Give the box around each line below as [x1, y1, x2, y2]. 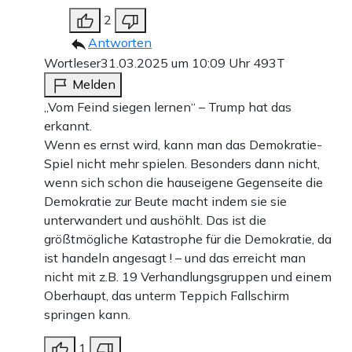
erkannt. [44, 118, 92, 134]
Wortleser [44, 55, 101, 71]
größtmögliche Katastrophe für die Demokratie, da [44, 231, 332, 247]
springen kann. [44, 306, 130, 323]
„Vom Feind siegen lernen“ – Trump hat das [44, 99, 291, 115]
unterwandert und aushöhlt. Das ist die [44, 212, 266, 229]
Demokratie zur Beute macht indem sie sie [44, 193, 287, 210]
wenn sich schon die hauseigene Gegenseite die [44, 174, 323, 191]
